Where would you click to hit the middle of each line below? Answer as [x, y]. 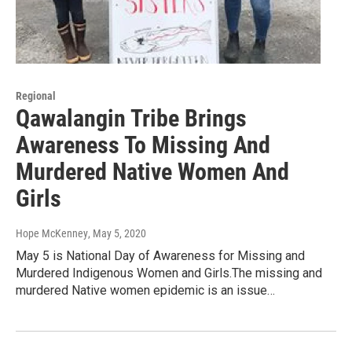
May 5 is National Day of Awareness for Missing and [160, 255]
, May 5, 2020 [117, 233]
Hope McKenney [52, 233]
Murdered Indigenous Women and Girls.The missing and [169, 273]
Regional [36, 95]
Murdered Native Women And [152, 171]
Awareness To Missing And [143, 145]
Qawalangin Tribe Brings [131, 118]
